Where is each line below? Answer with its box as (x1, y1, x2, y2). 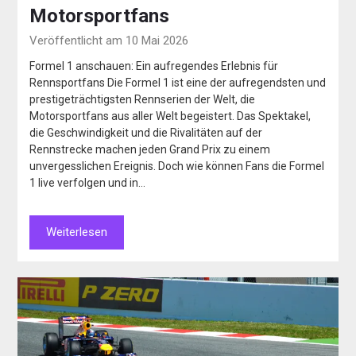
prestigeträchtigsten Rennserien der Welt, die (29, 93, 256, 106)
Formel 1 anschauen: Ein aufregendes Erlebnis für (29, 60, 279, 73)
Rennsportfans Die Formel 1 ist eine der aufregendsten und (29, 76, 327, 90)
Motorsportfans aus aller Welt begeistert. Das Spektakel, (29, 110, 311, 123)
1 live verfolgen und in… (29, 176, 146, 190)
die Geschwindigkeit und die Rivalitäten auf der (29, 126, 263, 140)
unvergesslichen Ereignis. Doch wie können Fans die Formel (29, 160, 325, 173)
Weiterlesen (46, 225, 108, 240)
